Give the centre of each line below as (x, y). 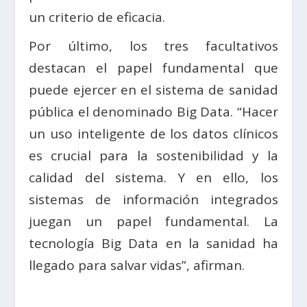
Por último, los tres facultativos (153, 46)
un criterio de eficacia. (97, 17)
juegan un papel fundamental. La (153, 221)
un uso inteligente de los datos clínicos (153, 133)
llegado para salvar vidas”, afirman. (137, 265)
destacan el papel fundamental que (153, 67)
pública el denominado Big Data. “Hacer (153, 111)
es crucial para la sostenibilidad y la (153, 155)
